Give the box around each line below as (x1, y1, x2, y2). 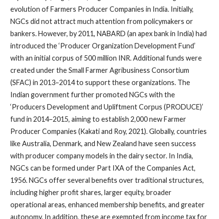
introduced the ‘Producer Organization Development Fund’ (10, 41, 196, 50)
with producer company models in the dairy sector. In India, (10, 151, 193, 160)
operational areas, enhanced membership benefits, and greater (10, 200, 205, 209)
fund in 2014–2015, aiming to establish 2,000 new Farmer (10, 114, 186, 123)
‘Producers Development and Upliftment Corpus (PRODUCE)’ (10, 102, 203, 111)
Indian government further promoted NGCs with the (10, 90, 175, 99)
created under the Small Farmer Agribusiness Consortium (10, 66, 189, 74)
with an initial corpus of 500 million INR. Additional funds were (10, 53, 202, 62)
